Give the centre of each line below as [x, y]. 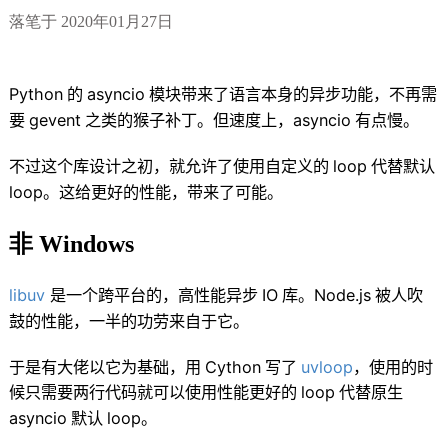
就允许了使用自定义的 [249, 165]
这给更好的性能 [115, 191]
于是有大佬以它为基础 [89, 366]
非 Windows [72, 243]
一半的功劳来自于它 [161, 321]
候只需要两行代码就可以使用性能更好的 [153, 391]
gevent [55, 120]
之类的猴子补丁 [141, 120]
